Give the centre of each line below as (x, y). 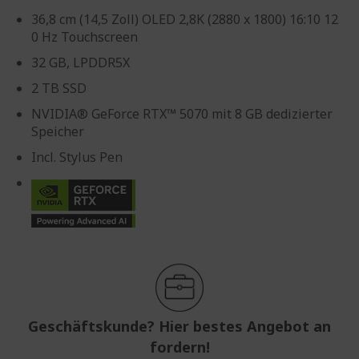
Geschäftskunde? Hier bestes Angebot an (179, 327)
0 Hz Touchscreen (85, 37)
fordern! (179, 347)
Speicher (58, 131)
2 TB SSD (59, 88)
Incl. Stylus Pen (77, 157)
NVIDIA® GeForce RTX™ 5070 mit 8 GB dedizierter (182, 114)
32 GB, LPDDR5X (81, 63)
